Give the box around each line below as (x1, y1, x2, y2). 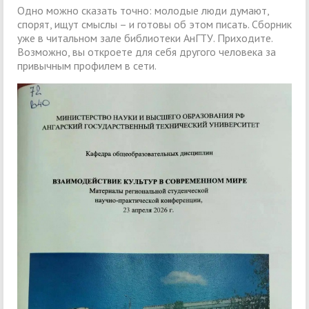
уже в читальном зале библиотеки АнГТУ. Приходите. (17, 31, 272, 46)
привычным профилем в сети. (17, 59, 157, 73)
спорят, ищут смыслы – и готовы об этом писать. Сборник (17, 17, 292, 32)
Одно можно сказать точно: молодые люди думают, (17, 3, 269, 18)
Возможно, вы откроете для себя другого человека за (17, 45, 276, 59)
